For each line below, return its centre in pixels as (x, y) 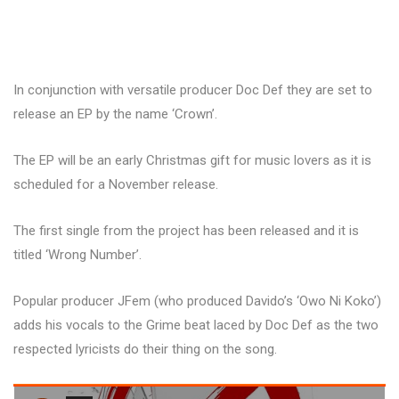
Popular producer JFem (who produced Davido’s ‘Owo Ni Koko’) (197, 301)
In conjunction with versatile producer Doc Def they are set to (193, 90)
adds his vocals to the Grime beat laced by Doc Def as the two (196, 325)
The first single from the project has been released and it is (186, 231)
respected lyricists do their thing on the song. (145, 349)
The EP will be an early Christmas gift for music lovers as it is (192, 160)
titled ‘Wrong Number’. (77, 255)
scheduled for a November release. (116, 184)
